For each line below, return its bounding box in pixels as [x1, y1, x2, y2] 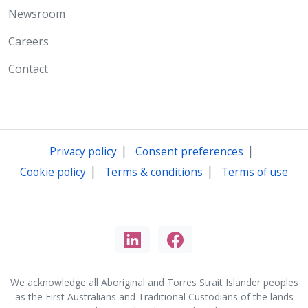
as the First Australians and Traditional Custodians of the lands [14, 290, 294, 304]
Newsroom [8, 5, 65, 21]
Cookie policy [20, 164, 86, 179]
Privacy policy [49, 144, 117, 159]
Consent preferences [135, 144, 243, 159]
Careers [8, 33, 49, 49]
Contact [8, 60, 48, 76]
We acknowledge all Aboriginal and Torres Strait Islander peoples [10, 276, 298, 289]
